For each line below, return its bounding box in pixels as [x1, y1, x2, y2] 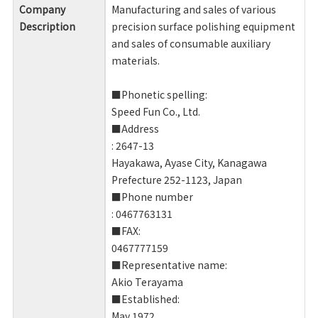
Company [18, 2, 65, 17]
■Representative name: [111, 258, 227, 273]
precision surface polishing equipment [111, 19, 295, 34]
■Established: [111, 292, 180, 307]
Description [18, 19, 75, 34]
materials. [111, 53, 160, 68]
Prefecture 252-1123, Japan [111, 172, 242, 187]
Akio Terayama [111, 275, 183, 290]
